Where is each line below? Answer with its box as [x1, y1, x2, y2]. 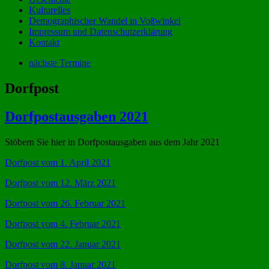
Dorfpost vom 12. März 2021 [5, 178, 116, 189]
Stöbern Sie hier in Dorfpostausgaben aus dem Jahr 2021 [5, 137, 220, 148]
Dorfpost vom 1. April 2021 [5, 157, 110, 168]
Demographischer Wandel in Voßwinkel [29, 16, 181, 26]
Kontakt [29, 37, 59, 48]
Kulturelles [29, 5, 70, 16]
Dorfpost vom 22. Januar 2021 [5, 239, 121, 250]
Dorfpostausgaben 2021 [5, 109, 148, 125]
